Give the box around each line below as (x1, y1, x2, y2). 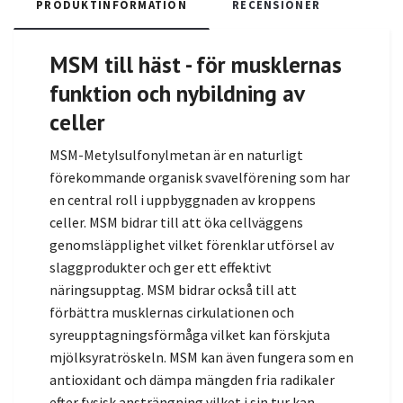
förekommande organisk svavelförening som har (49, 168, 350, 187)
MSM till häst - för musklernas (49, 49, 342, 80)
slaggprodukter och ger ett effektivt (49, 258, 272, 277)
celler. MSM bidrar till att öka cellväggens (49, 213, 303, 232)
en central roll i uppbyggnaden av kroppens (49, 191, 316, 210)
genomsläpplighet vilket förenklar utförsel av (49, 236, 334, 255)
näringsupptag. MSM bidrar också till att (49, 281, 297, 300)
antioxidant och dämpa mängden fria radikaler (49, 371, 335, 390)
